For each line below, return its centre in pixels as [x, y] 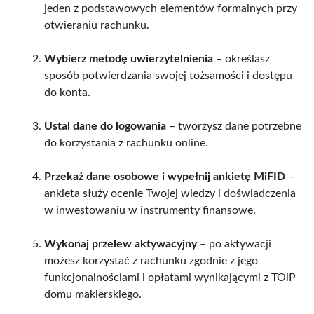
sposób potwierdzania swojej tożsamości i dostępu [168, 75]
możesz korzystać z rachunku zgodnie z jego [151, 260]
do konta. [67, 92]
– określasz [241, 59]
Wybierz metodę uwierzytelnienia [129, 59]
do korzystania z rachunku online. [126, 143]
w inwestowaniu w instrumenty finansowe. [150, 210]
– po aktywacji [234, 244]
